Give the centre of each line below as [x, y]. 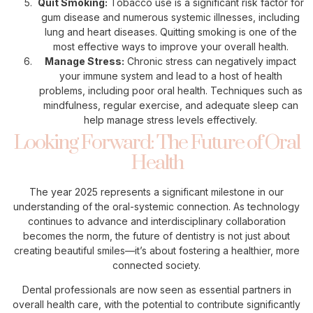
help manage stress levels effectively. [170, 119]
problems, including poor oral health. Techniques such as [170, 90]
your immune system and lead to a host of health [170, 75]
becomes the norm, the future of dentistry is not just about [156, 235]
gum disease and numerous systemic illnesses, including [170, 17]
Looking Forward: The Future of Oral [156, 143]
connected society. [156, 265]
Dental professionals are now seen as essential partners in [156, 290]
